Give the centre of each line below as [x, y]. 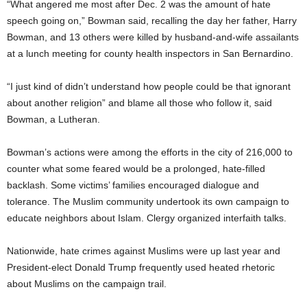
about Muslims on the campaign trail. [87, 283]
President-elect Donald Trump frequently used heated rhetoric [141, 267]
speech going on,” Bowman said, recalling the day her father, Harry [152, 20]
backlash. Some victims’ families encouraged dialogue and [133, 185]
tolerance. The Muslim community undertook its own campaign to [148, 201]
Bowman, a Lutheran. [53, 119]
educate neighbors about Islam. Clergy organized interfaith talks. [147, 218]
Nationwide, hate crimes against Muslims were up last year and [144, 250]
